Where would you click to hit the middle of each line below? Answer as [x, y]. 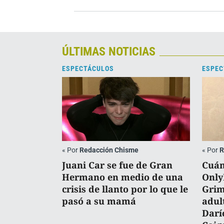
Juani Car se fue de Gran [117, 165]
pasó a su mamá [99, 201]
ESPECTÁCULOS [88, 68]
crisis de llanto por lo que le [125, 189]
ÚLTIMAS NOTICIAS [109, 51]
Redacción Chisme [109, 150]
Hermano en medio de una [122, 177]
